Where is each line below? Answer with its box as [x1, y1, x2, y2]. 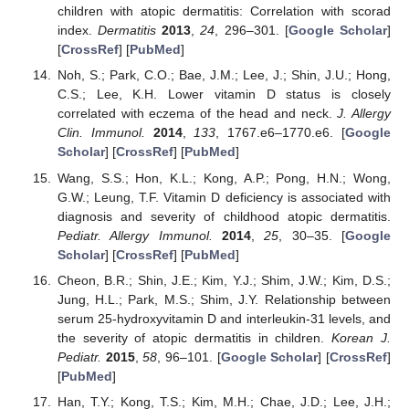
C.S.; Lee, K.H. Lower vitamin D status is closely [57, 87, 391, 102]
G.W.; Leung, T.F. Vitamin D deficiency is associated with [57, 189, 391, 204]
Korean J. [331, 330, 392, 345]
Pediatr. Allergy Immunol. [57, 227, 213, 243]
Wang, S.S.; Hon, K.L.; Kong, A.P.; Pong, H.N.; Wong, [57, 170, 391, 185]
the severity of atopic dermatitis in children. [57, 330, 332, 345]
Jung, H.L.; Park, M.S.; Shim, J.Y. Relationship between [57, 291, 391, 307]
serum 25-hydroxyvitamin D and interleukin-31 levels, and [57, 310, 391, 326]
